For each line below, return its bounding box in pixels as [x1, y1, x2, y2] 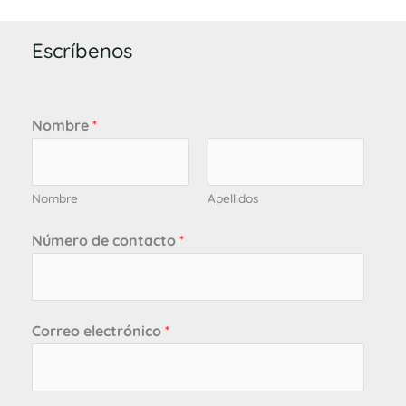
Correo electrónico [32, 321, 165, 340]
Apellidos [207, 189, 258, 206]
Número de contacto [32, 230, 179, 249]
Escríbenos [32, 38, 132, 63]
